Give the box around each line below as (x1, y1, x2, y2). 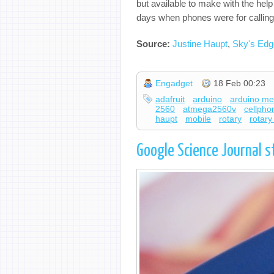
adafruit (155, 94, 185, 105)
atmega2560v (183, 104, 237, 114)
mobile (185, 114, 212, 124)
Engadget (155, 78, 193, 89)
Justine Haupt (172, 38, 228, 49)
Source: (136, 38, 172, 49)
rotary (219, 114, 242, 124)
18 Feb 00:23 (213, 78, 266, 89)
